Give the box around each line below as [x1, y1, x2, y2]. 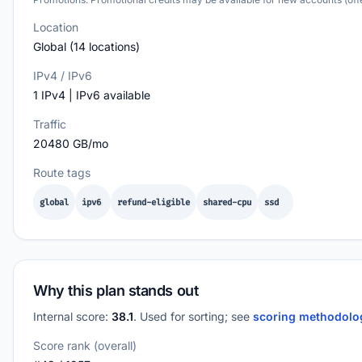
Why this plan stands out [33, 282, 199, 299]
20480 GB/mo [33, 137, 108, 150]
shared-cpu [203, 196, 251, 208]
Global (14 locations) [33, 40, 140, 53]
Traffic [33, 117, 66, 131]
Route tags [33, 166, 90, 179]
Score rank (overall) [33, 339, 137, 352]
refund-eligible [117, 196, 190, 208]
